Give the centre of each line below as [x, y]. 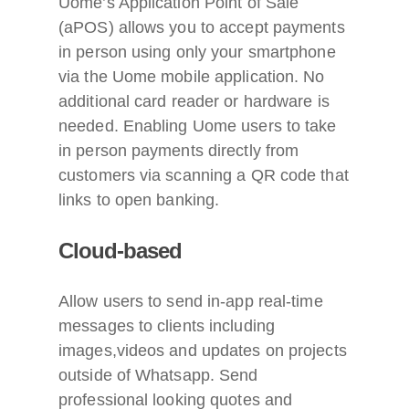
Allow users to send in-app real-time [191, 302]
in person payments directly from [179, 151]
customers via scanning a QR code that [204, 176]
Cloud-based [120, 251]
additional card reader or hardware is [194, 102]
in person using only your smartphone [197, 52]
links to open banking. [139, 200]
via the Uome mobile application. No [192, 77]
